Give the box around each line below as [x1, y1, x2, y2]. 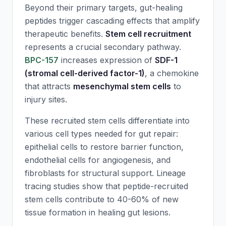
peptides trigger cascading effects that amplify [25, 16, 200, 26]
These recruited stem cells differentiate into [25, 116, 190, 126]
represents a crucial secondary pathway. [25, 42, 181, 52]
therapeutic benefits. [25, 29, 105, 39]
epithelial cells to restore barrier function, [25, 142, 184, 152]
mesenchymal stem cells [73, 81, 171, 91]
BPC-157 [25, 55, 59, 65]
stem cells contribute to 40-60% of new [25, 194, 179, 204]
